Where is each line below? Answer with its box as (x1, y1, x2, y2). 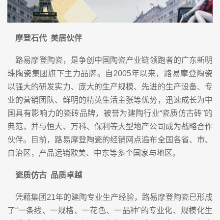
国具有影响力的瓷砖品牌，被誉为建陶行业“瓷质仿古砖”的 (7, 109, 213, 117)
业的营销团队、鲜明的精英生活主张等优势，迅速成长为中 (7, 96, 213, 104)
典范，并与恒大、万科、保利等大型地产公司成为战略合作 (7, 122, 213, 131)
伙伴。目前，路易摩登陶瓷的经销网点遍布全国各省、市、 (7, 136, 213, 144)
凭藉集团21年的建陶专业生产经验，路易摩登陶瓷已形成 (7, 193, 213, 201)
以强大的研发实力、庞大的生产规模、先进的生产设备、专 (7, 82, 213, 91)
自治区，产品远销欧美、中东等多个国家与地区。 (7, 149, 180, 157)
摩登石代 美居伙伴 (7, 34, 82, 42)
